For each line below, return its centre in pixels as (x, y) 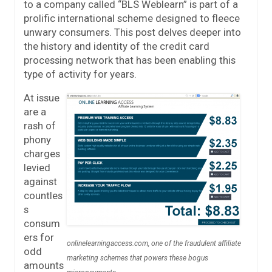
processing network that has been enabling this (130, 60)
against (40, 181)
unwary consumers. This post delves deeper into (132, 32)
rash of (40, 125)
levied (37, 167)
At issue (42, 97)
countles (43, 195)
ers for (39, 237)
